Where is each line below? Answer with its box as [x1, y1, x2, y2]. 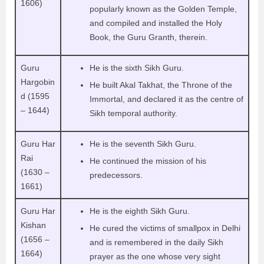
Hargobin [21, 77, 55, 87]
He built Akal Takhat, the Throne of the [90, 80, 232, 90]
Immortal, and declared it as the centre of [90, 94, 243, 104]
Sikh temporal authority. [90, 108, 180, 118]
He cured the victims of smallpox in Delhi [90, 223, 240, 233]
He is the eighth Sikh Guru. [90, 206, 192, 216]
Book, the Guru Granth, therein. [90, 32, 210, 42]
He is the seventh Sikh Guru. [90, 138, 199, 148]
